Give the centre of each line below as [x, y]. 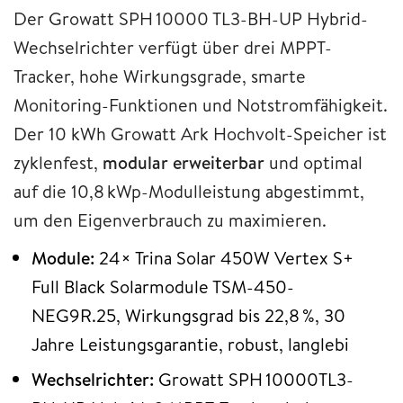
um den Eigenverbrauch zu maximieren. [170, 220]
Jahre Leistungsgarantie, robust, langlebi [190, 345]
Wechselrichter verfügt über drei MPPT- [173, 48]
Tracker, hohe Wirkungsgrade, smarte [160, 76]
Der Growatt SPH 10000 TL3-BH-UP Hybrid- [191, 19]
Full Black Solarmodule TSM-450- [163, 287]
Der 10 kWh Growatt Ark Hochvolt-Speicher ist [200, 134]
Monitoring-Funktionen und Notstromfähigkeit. [201, 105]
